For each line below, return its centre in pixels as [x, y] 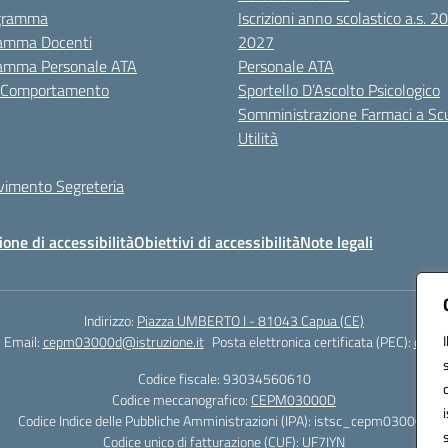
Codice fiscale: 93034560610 [224, 378]
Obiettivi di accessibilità [217, 242]
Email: [23, 341]
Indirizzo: [110, 320]
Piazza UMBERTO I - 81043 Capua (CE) [250, 320]
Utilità [258, 138]
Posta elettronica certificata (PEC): [312, 341]
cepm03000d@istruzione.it [123, 341]
